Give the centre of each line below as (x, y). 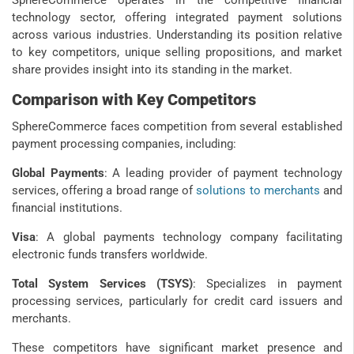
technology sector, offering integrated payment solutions (177, 17)
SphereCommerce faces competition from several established (177, 126)
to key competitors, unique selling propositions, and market (177, 52)
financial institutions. (67, 207)
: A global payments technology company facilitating (189, 237)
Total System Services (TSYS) (102, 283)
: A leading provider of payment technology (223, 173)
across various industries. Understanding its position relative (177, 34)
